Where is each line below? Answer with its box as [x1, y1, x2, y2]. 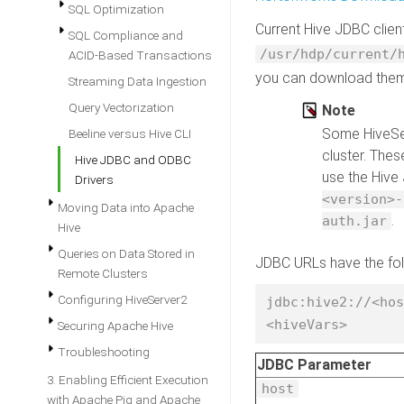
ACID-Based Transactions [69, 48, 212, 62]
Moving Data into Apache [58, 200, 194, 215]
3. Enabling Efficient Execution [47, 372, 208, 387]
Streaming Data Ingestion [69, 74, 207, 88]
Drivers [75, 172, 114, 187]
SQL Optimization [69, 2, 164, 16]
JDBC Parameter [257, 356, 372, 373]
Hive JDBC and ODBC [75, 152, 191, 167]
